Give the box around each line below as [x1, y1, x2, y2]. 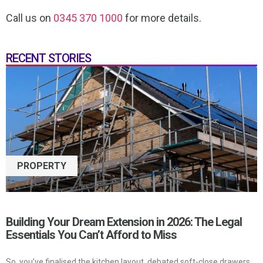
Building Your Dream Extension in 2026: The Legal [6, 215, 242, 230]
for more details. [123, 11, 201, 24]
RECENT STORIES [6, 51, 91, 66]
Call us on [6, 11, 53, 24]
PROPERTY [17, 160, 67, 171]
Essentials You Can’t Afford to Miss [6, 228, 177, 242]
